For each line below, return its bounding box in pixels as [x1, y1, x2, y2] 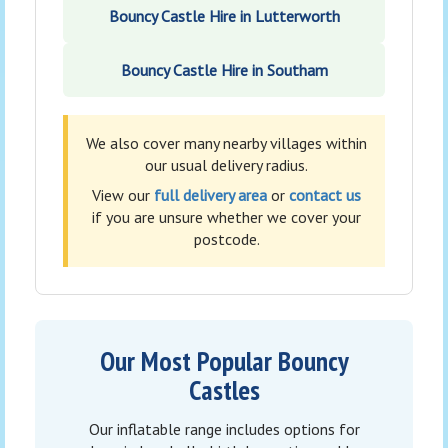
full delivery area [154, 185, 267, 206]
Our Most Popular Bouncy [99, 344, 349, 379]
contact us [289, 185, 361, 206]
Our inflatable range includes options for [88, 419, 360, 440]
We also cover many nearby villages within [86, 133, 367, 154]
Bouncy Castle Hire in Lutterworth [108, 6, 340, 27]
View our [92, 185, 154, 206]
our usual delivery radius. [145, 155, 308, 176]
